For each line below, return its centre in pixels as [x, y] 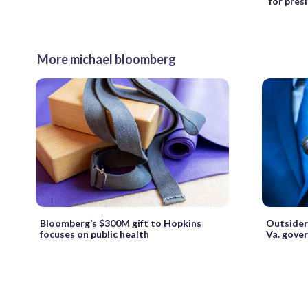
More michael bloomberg [107, 59]
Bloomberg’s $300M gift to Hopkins [121, 223]
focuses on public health [95, 234]
